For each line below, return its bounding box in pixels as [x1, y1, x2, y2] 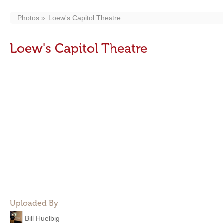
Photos [17, 14, 39, 22]
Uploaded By [10, 198, 58, 208]
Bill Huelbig [25, 214, 60, 222]
